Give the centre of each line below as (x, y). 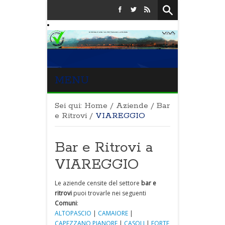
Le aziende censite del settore (98, 183)
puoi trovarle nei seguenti (109, 193)
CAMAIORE (113, 213)
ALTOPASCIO (73, 213)
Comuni (66, 203)
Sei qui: (68, 106)
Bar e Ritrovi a (104, 148)
